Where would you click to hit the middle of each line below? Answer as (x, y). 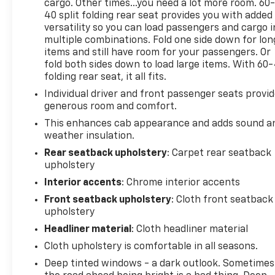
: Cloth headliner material (190, 229)
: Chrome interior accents (181, 183)
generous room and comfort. (111, 107)
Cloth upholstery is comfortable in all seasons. (151, 246)
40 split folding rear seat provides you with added (159, 16)
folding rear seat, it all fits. (106, 77)
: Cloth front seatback (223, 200)
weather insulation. (90, 136)
